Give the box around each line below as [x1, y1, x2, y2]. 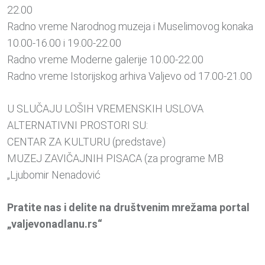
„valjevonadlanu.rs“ [7, 218, 102, 231]
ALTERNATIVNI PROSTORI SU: [7, 119, 148, 132]
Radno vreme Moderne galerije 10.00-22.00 [7, 53, 203, 66]
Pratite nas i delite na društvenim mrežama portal [7, 201, 250, 214]
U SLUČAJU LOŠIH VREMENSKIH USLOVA [7, 102, 203, 115]
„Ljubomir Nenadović [7, 169, 101, 182]
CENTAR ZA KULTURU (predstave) [7, 135, 166, 148]
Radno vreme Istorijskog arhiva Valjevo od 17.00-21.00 [7, 70, 252, 83]
